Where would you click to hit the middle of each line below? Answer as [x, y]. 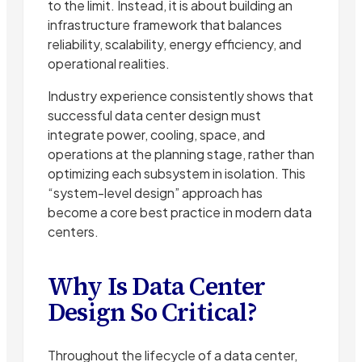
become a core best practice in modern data [180, 213]
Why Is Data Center [157, 287]
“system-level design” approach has [155, 193]
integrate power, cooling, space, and [156, 135]
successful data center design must [154, 116]
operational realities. [109, 64]
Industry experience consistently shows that [181, 96]
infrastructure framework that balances [165, 25]
